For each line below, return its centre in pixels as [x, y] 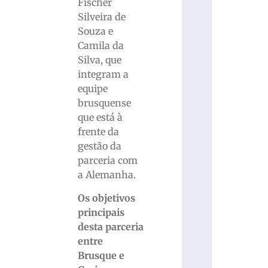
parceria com [107, 161]
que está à [100, 118]
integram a [103, 74]
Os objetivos [106, 198]
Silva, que [99, 60]
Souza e [95, 31]
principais [101, 212]
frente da [98, 132]
